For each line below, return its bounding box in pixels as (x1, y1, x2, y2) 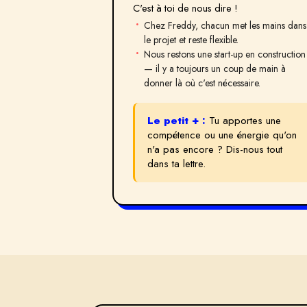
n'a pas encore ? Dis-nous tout (147, 142, 282, 157)
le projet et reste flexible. (144, 33, 238, 47)
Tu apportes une (209, 113, 281, 128)
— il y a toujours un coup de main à (144, 62, 286, 75)
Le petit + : (147, 113, 206, 128)
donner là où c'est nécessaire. (144, 76, 260, 90)
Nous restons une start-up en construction (144, 47, 306, 61)
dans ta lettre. (147, 156, 206, 171)
